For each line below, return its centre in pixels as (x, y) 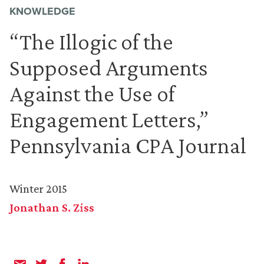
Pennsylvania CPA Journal (128, 145)
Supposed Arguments (109, 67)
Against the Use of (92, 93)
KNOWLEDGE (42, 11)
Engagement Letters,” (109, 119)
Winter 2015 (38, 189)
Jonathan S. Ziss (52, 207)
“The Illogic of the (91, 42)
